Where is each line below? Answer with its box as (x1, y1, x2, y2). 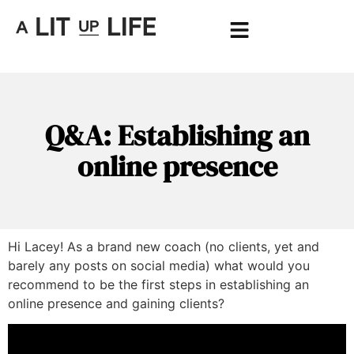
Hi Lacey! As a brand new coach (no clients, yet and (8, 239, 319, 254)
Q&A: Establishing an (44, 116, 310, 155)
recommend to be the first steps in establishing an (8, 277, 309, 292)
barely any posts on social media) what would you (8, 258, 310, 273)
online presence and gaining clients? (8, 296, 224, 311)
